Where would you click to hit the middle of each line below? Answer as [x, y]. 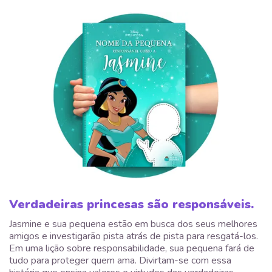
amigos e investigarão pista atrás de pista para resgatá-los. [134, 236]
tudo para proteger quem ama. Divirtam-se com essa [120, 261]
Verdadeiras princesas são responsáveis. [131, 205]
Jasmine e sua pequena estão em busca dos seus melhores [133, 224]
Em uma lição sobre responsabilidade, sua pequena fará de [132, 249]
